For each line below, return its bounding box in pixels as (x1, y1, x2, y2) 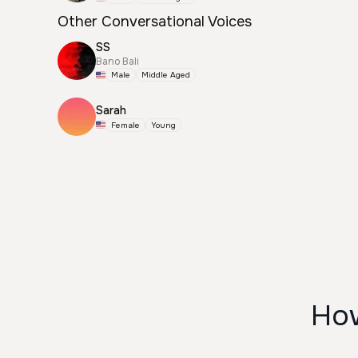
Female (111, 119, 140, 130)
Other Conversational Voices (58, 13, 252, 30)
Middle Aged (141, 70, 190, 80)
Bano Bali (96, 55, 139, 68)
